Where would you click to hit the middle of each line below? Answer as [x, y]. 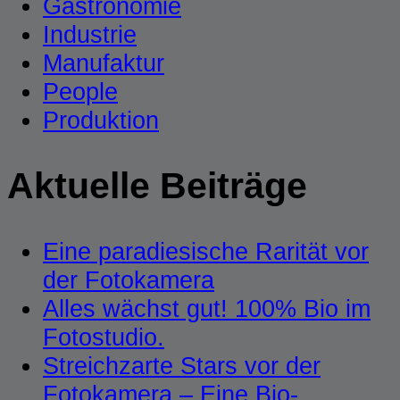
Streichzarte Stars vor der [182, 365]
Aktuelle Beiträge [157, 185]
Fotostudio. [104, 337]
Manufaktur [104, 63]
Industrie [90, 35]
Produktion [101, 121]
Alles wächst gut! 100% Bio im [207, 308]
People [80, 92]
